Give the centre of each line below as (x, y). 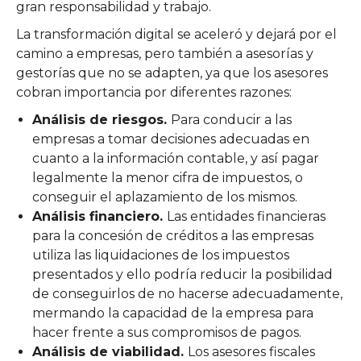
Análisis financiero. (100, 216)
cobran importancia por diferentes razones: (154, 92)
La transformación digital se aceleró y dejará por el (176, 34)
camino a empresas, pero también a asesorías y (165, 53)
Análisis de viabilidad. (110, 351)
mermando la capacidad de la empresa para (173, 313)
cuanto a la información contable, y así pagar (176, 158)
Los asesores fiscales (251, 351)
